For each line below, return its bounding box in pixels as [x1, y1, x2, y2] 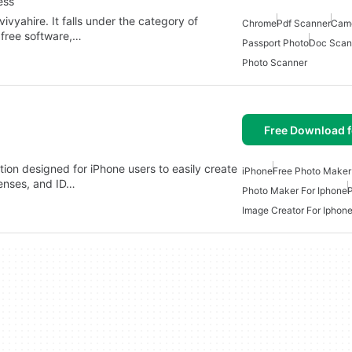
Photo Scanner [242, 57, 307, 68]
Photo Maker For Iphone [242, 185, 347, 196]
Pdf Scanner [277, 17, 331, 29]
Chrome [242, 17, 277, 29]
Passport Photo [242, 37, 309, 49]
